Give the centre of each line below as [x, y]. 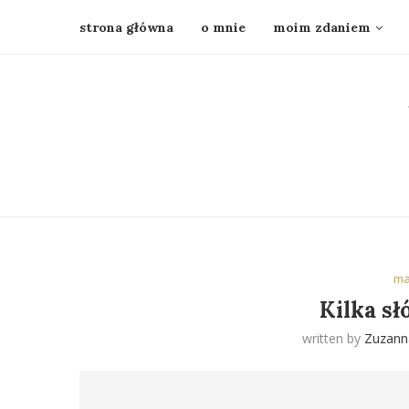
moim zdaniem [322, 27]
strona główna [126, 27]
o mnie [223, 27]
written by [334, 338]
